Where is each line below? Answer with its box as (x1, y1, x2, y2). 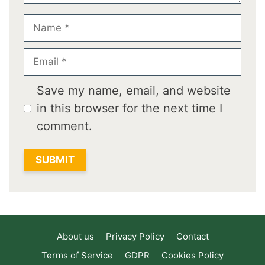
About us (56, 231, 94, 243)
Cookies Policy (161, 250, 224, 261)
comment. (36, 119, 92, 134)
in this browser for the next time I (36, 101, 222, 116)
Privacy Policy (105, 231, 164, 243)
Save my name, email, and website (36, 83, 231, 98)
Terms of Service (41, 250, 113, 261)
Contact (176, 231, 209, 243)
